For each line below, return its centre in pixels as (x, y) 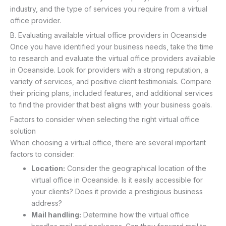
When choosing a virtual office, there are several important (108, 142)
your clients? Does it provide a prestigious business (117, 192)
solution (23, 131)
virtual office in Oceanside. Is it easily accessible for (117, 180)
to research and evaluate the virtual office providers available (113, 58)
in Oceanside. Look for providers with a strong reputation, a (109, 70)
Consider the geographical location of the (136, 168)
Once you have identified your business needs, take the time (112, 46)
